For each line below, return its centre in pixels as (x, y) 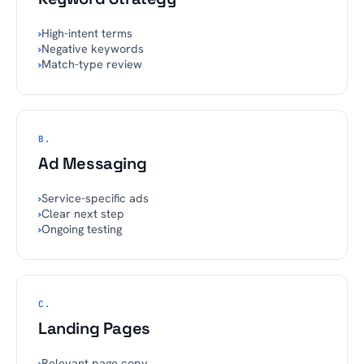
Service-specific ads (95, 198)
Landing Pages (94, 328)
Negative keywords (93, 48)
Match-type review (92, 64)
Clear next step (83, 213)
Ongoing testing (82, 229)
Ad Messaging (93, 163)
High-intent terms (87, 33)
